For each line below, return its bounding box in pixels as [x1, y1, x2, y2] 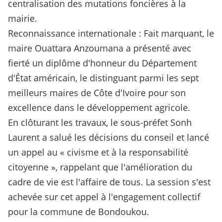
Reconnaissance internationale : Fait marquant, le [8, 27, 214, 40]
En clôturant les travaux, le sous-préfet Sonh [8, 116, 192, 129]
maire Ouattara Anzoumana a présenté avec [8, 42, 191, 55]
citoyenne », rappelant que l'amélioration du [8, 161, 192, 173]
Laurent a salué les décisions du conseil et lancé [8, 131, 209, 144]
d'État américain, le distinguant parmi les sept [8, 72, 199, 84]
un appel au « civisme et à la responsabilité [8, 146, 188, 159]
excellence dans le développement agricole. [8, 102, 190, 114]
